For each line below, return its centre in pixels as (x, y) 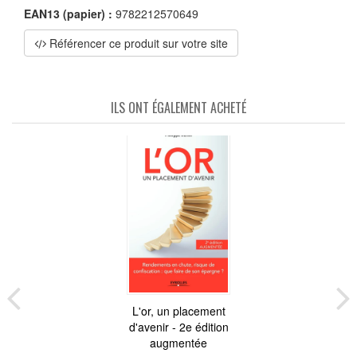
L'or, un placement (178, 311)
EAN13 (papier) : (68, 14)
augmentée (178, 343)
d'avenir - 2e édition (178, 327)
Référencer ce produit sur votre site (137, 43)
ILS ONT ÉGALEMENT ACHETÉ (178, 108)
